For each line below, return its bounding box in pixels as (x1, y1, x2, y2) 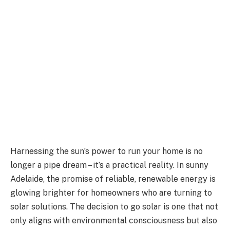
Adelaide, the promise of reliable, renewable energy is (10, 174, 216, 184)
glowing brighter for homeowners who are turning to (10, 187, 212, 198)
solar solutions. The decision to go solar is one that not (10, 201, 218, 212)
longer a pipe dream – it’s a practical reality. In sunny (10, 160, 208, 170)
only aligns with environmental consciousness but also (10, 215, 217, 225)
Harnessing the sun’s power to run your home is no (10, 146, 203, 156)
